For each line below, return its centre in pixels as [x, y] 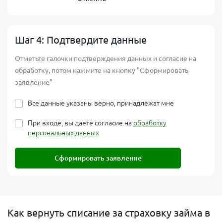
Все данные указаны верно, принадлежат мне [101, 103]
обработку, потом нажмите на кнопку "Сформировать [102, 70]
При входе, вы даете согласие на [81, 123]
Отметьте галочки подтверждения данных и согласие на [106, 58]
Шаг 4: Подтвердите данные [81, 40]
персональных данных [63, 133]
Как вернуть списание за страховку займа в [109, 213]
